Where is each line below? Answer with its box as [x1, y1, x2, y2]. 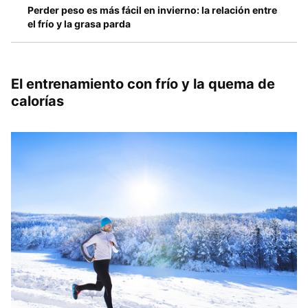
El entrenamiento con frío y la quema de [11, 76, 275, 93]
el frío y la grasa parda [27, 18, 131, 30]
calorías [11, 93, 64, 110]
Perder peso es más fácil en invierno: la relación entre [27, 4, 277, 16]
